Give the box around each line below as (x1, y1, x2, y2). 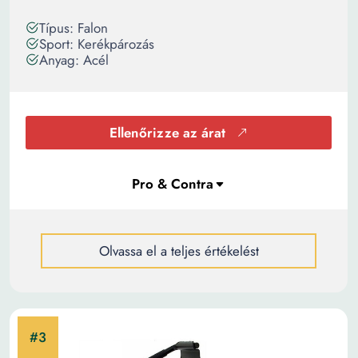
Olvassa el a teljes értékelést (98, 241, 259, 261)
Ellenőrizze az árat (109, 123, 225, 142)
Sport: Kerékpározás (39, 34, 154, 54)
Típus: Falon (39, 18, 108, 38)
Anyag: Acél (39, 50, 109, 70)
